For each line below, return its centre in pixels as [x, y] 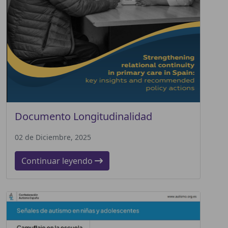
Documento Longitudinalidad [83, 116]
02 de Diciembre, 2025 [53, 137]
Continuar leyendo [58, 161]
